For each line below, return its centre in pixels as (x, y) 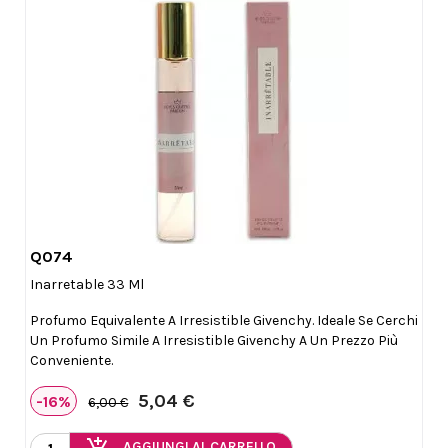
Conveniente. (71, 361)
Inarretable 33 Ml (87, 285)
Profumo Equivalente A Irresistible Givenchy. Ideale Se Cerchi (224, 321)
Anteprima (236, 265)
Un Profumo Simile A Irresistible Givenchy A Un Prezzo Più (214, 341)
